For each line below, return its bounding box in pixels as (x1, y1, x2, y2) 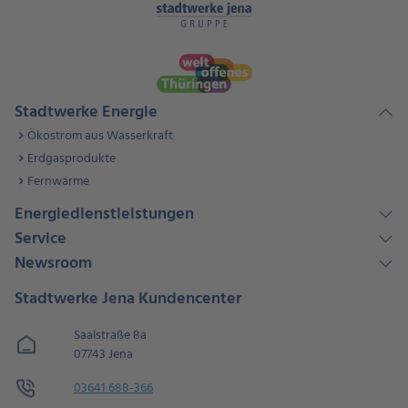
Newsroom (15, 250, 92, 277)
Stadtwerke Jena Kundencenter (15, 285, 241, 312)
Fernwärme (27, 170, 89, 192)
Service (15, 225, 66, 252)
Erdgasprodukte (27, 148, 116, 169)
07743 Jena (74, 343, 133, 365)
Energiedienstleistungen (15, 200, 194, 228)
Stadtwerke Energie (15, 98, 158, 126)
